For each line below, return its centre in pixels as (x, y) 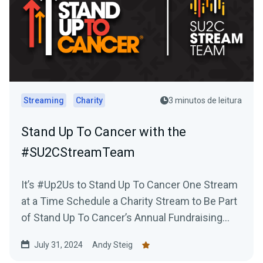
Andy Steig (112, 245)
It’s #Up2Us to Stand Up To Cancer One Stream (129, 185)
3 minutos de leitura (205, 101)
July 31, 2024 (58, 245)
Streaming (44, 101)
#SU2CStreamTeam (78, 153)
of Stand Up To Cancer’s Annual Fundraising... (125, 218)
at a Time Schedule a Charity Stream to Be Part (44, 201)
